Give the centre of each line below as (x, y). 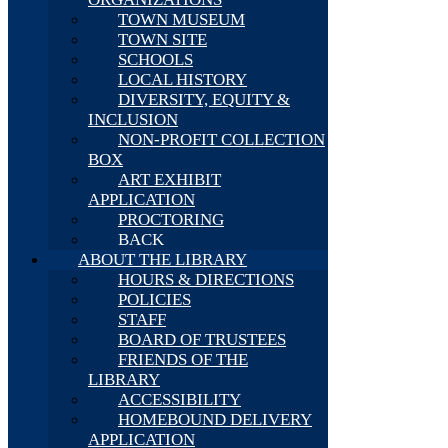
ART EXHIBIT (169, 179)
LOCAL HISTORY (182, 79)
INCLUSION (133, 119)
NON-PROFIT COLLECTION (221, 139)
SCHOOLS (155, 59)
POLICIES (154, 299)
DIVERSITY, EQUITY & (204, 99)
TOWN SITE (162, 39)
